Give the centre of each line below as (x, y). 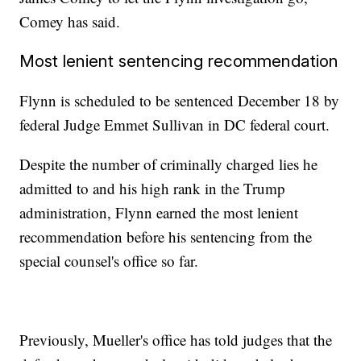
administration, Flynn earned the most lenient (159, 213)
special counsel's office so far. (109, 261)
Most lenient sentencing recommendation (179, 61)
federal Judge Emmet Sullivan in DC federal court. (175, 125)
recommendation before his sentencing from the (166, 237)
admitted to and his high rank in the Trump (153, 189)
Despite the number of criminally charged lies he (169, 164)
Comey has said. (70, 22)
